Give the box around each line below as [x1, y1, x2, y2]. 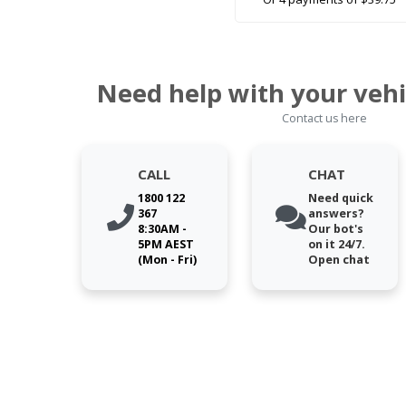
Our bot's [307, 221, 363, 237]
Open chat [307, 252, 370, 268]
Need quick [307, 190, 373, 207]
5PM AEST [137, 237, 194, 253]
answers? [307, 206, 364, 222]
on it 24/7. [307, 237, 365, 253]
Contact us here [282, 111, 368, 127]
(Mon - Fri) [137, 252, 197, 268]
